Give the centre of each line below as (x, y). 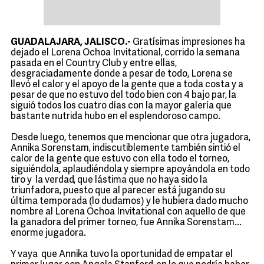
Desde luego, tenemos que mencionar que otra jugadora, (131, 138)
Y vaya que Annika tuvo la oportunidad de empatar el (122, 255)
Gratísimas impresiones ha (189, 42)
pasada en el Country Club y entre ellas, (94, 64)
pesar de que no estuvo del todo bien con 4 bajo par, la (123, 95)
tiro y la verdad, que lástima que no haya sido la (109, 180)
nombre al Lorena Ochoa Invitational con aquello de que (128, 212)
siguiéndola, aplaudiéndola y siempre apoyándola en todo (130, 170)
